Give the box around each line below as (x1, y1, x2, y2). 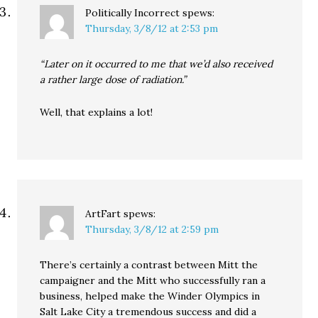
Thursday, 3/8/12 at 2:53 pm (85, 22, 219, 35)
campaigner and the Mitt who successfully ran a (40, 274, 266, 287)
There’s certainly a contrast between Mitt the (40, 258, 258, 271)
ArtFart (85, 207, 121, 220)
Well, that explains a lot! (40, 106, 153, 119)
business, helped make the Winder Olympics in (40, 290, 261, 302)
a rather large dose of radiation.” (40, 73, 187, 86)
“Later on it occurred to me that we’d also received (40, 57, 273, 70)
